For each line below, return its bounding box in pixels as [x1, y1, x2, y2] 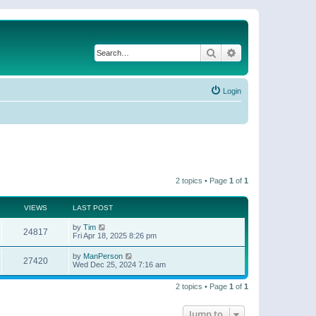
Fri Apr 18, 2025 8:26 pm [73, 231, 157, 240]
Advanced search [237, 46, 311, 59]
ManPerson [83, 251, 123, 260]
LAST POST [73, 203, 113, 212]
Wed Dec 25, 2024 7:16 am [73, 260, 166, 269]
